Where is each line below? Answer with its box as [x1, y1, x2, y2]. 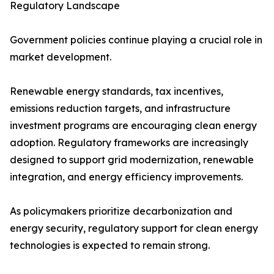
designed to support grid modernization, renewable [10, 154, 254, 166]
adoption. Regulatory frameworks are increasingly [10, 136, 248, 149]
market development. [10, 51, 111, 64]
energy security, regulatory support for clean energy [10, 222, 258, 235]
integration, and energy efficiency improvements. [10, 171, 243, 183]
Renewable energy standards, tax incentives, [10, 85, 223, 98]
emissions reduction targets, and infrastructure [10, 102, 231, 115]
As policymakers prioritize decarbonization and [10, 205, 232, 218]
